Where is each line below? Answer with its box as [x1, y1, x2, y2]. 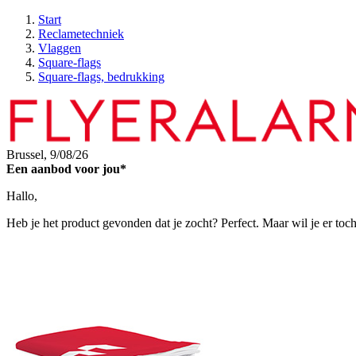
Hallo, [6, 189, 37, 203]
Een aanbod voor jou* [6, 162, 126, 176]
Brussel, [6, 148, 50, 161]
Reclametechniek [38, 27, 124, 41]
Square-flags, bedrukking [38, 70, 164, 83]
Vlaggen [38, 41, 81, 55]
